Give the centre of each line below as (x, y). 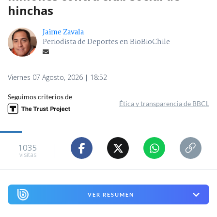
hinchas (31, 11)
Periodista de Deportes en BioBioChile (106, 42)
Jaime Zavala (63, 33)
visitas (28, 155)
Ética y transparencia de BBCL (164, 104)
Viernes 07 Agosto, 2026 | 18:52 (57, 77)
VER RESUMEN (111, 195)
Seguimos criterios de (40, 97)
